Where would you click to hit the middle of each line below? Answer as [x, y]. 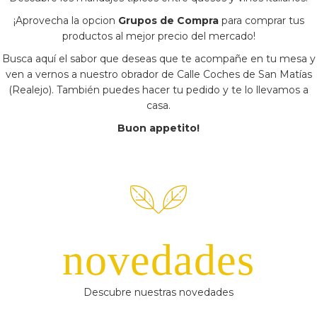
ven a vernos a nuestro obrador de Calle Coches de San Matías [158, 74]
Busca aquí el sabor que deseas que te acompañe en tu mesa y [158, 59]
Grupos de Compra [168, 21]
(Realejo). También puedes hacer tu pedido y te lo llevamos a [158, 90]
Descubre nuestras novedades [158, 292]
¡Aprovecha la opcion [65, 21]
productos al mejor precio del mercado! [158, 36]
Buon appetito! [158, 128]
